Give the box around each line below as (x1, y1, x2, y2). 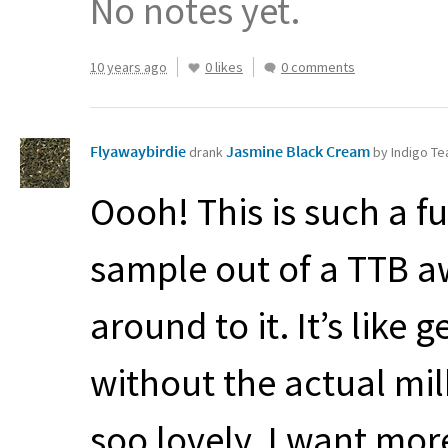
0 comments (281, 58, 355, 76)
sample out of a (90, 244, 347, 292)
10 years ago (90, 58, 167, 76)
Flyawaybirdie (90, 141, 186, 161)
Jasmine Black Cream (226, 141, 373, 161)
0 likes (205, 58, 243, 76)
